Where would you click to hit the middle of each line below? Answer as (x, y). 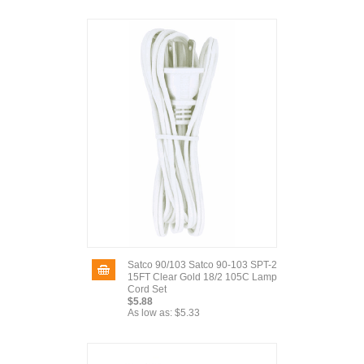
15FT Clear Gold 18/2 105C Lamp (202, 277)
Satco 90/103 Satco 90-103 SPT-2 (202, 265)
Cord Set (147, 289)
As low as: (150, 313)
